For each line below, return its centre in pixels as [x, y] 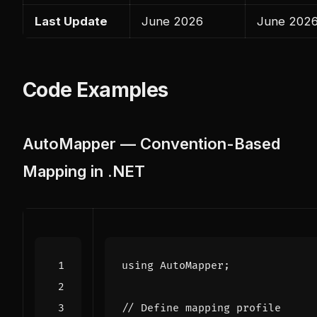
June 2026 [172, 21]
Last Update [71, 21]
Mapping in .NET [84, 171]
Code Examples [96, 90]
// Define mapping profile [201, 308]
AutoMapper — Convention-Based [151, 143]
